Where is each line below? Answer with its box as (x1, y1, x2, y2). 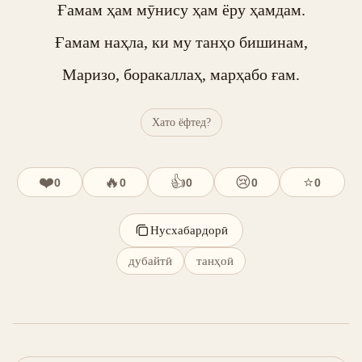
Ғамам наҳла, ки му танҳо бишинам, (54, 33, 308, 51)
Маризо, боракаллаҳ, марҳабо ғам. (62, 65, 300, 83)
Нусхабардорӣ (150, 223, 228, 237)
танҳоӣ (196, 254, 234, 267)
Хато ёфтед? (151, 116, 211, 128)
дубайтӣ (128, 254, 172, 267)
